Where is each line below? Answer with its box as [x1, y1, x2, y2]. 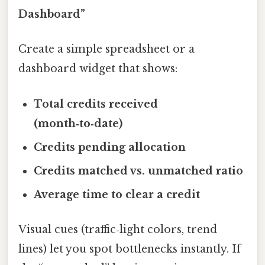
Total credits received [34, 97, 159, 111]
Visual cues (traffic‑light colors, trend [18, 222, 217, 236]
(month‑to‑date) [34, 117, 123, 130]
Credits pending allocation [34, 140, 186, 154]
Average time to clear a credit [34, 188, 201, 201]
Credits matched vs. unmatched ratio [34, 164, 244, 177]
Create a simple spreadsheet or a [18, 43, 195, 56]
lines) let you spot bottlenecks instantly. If [18, 242, 241, 256]
